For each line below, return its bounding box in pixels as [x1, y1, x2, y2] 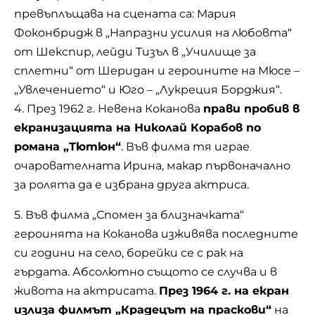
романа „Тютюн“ [14, 140, 121, 154]
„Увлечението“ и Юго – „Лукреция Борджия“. [14, 83, 282, 97]
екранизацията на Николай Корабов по [14, 121, 261, 135]
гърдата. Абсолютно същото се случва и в [14, 265, 277, 279]
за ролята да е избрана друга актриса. [14, 178, 249, 192]
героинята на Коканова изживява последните [14, 227, 298, 241]
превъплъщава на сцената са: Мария [14, 7, 236, 21]
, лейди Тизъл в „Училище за [91, 45, 256, 59]
